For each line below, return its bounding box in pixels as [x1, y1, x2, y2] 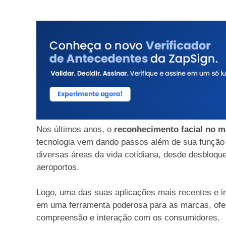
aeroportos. [36, 162, 82, 172]
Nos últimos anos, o [36, 124, 114, 134]
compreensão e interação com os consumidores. [36, 213, 220, 223]
